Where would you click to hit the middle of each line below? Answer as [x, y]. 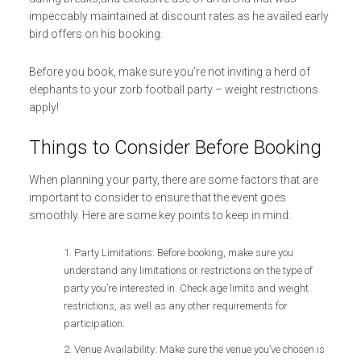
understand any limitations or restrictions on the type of [189, 270]
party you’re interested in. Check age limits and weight [187, 288]
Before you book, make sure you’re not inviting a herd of [169, 71]
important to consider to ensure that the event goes [157, 197]
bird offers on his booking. [95, 33]
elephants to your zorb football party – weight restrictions [173, 89]
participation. [95, 323]
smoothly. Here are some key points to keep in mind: [160, 215]
